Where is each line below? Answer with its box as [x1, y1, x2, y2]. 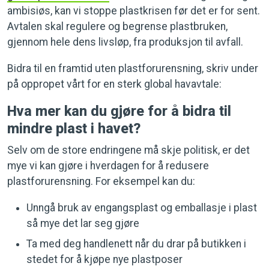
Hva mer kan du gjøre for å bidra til [7, 102, 231, 119]
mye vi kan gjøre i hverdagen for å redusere [7, 159, 209, 172]
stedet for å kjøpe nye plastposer [26, 253, 183, 265]
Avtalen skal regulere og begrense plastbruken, [7, 20, 228, 32]
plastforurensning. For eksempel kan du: [7, 175, 195, 187]
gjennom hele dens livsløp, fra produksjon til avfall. [7, 35, 243, 48]
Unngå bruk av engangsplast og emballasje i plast [26, 201, 257, 214]
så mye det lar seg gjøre [26, 217, 139, 229]
